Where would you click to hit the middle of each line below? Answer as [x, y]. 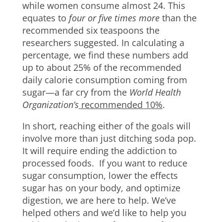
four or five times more [114, 18]
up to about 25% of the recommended [102, 67]
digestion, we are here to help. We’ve [99, 200]
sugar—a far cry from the [76, 92]
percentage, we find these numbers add [105, 55]
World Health [155, 92]
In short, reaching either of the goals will [106, 126]
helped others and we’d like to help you [104, 213]
